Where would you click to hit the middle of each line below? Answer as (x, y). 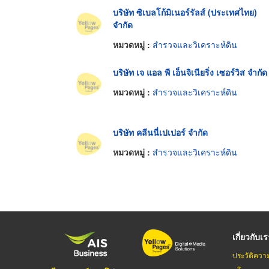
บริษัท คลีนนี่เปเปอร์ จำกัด (160, 132)
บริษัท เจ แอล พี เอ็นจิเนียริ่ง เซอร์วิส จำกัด (190, 72)
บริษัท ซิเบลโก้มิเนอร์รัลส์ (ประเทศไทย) (185, 12)
